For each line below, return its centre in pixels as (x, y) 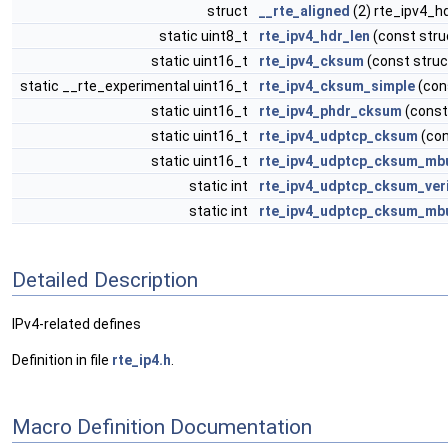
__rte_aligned (304, 11)
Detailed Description (105, 279)
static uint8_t (205, 36)
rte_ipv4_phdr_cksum (330, 111)
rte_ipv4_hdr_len (314, 36)
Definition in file (62, 360)
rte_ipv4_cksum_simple (337, 86)
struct (229, 11)
